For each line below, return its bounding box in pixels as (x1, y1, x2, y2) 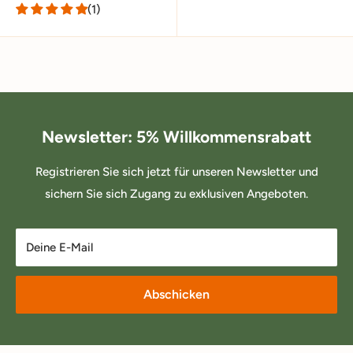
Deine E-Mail (26, 240, 93, 255)
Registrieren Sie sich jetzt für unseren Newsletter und (35, 164, 318, 179)
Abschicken (143, 286, 210, 302)
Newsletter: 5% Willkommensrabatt (42, 126, 311, 147)
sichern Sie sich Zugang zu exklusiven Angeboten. (45, 186, 308, 201)
